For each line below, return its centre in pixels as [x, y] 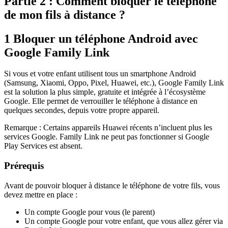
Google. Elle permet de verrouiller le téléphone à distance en [101, 101]
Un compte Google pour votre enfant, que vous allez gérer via [124, 221]
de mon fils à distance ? [65, 15]
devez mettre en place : [41, 194]
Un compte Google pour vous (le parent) [90, 212]
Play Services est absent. [43, 146]
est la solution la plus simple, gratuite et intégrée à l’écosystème [105, 92]
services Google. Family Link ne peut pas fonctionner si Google [107, 137]
